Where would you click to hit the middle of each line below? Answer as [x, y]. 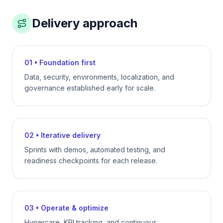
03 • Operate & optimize [66, 208]
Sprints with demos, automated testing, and [95, 150]
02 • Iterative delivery [62, 135]
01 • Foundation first [60, 62]
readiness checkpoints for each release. [91, 161]
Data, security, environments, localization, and [99, 77]
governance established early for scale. [90, 88]
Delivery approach [85, 23]
